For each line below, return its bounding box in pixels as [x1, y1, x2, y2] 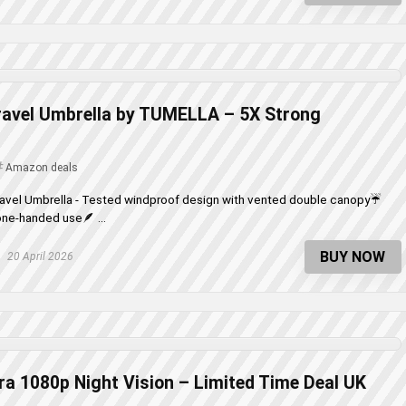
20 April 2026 [5, 249, 73, 263]
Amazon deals [5, 160, 78, 174]
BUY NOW [320, 248, 386, 266]
